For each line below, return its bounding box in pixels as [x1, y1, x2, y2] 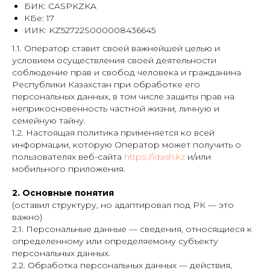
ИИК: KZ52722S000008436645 [24, 25, 155, 36]
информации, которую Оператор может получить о [12, 139, 241, 150]
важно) [12, 212, 42, 222]
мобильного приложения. [12, 163, 125, 174]
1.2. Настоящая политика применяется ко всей [12, 127, 215, 138]
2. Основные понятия [12, 187, 114, 198]
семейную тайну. [12, 115, 86, 126]
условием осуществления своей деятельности [12, 55, 216, 66]
